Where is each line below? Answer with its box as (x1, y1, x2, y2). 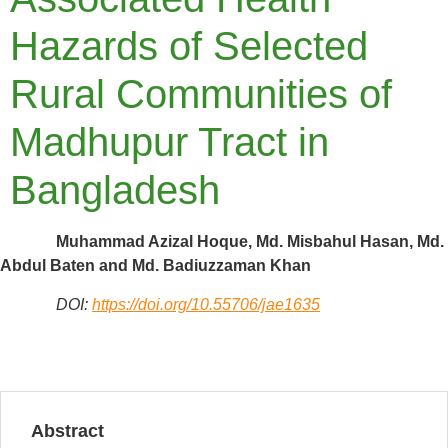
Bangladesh (10, 168, 220, 213)
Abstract (31, 421, 104, 442)
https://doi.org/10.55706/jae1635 (92, 295, 320, 313)
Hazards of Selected (10, 24, 368, 69)
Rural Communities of (10, 72, 392, 117)
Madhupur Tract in (10, 120, 329, 165)
